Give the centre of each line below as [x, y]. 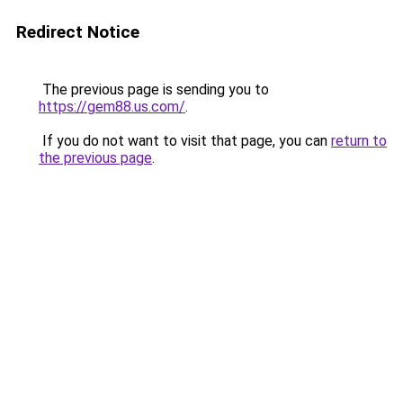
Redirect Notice [78, 32]
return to [359, 141]
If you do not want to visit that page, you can [185, 141]
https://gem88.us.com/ [112, 107]
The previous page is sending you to [154, 90]
